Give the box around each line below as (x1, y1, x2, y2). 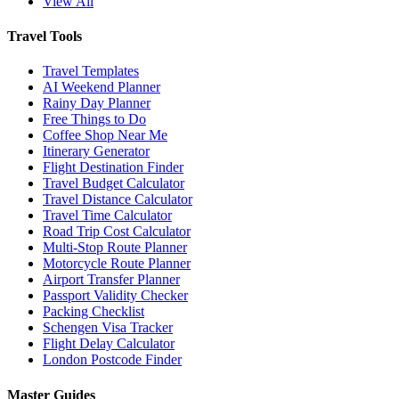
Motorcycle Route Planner (43, 256, 191, 272)
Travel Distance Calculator (43, 191, 192, 208)
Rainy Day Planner (43, 95, 151, 111)
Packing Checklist (43, 304, 144, 320)
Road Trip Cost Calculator (43, 224, 191, 240)
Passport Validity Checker (43, 288, 188, 304)
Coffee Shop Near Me (43, 127, 167, 143)
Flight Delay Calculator (43, 336, 175, 352)
